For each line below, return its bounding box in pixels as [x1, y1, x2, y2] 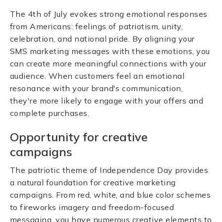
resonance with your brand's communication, [10, 83, 183, 93]
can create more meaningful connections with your [10, 58, 207, 68]
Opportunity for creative [10, 129, 148, 144]
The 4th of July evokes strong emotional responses [10, 9, 208, 19]
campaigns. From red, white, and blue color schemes [10, 190, 211, 200]
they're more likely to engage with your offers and [10, 96, 204, 106]
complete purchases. [10, 108, 90, 118]
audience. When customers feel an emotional [10, 71, 185, 81]
